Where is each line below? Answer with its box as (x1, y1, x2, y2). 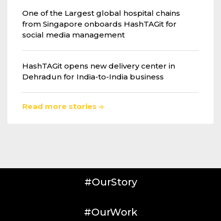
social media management (22, 30, 125, 39)
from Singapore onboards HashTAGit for (22, 19, 177, 29)
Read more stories (22, 101, 99, 111)
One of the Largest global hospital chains (22, 8, 180, 18)
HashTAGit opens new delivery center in (22, 61, 175, 71)
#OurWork (83, 206, 138, 218)
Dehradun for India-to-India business (22, 72, 164, 81)
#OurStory (84, 176, 137, 188)
